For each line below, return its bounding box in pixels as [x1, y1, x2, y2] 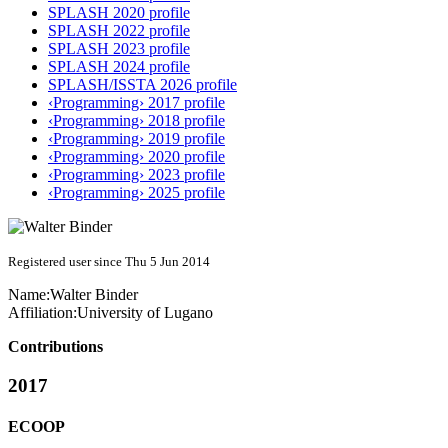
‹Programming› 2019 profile [48, 130, 225, 148]
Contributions [8, 338, 103, 356]
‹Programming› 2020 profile [48, 148, 225, 166]
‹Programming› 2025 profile [48, 184, 225, 202]
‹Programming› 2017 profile [48, 94, 225, 112]
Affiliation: [8, 304, 77, 322]
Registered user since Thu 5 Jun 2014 [8, 254, 210, 270]
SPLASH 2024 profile [48, 58, 190, 76]
